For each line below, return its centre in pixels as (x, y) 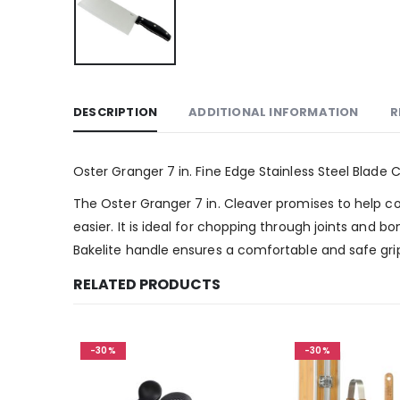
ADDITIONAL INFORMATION (274, 112)
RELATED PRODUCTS (147, 284)
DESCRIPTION (116, 112)
